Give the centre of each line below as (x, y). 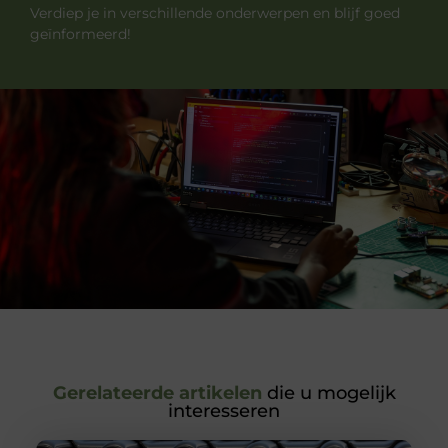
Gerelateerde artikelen (157, 393)
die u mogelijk (328, 393)
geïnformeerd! (80, 33)
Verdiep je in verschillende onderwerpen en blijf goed (215, 12)
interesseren (224, 411)
